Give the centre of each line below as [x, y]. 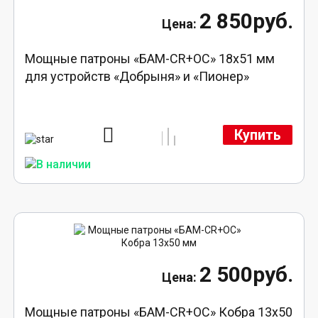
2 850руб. [246, 21]
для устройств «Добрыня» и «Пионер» [137, 76]
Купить [257, 135]
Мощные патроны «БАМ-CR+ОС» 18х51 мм [150, 59]
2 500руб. [246, 274]
